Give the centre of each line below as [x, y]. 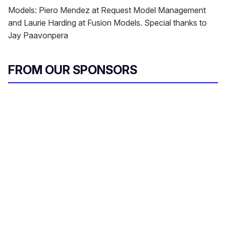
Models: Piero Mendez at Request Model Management [107, 10]
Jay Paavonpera [38, 36]
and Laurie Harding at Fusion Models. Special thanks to [107, 23]
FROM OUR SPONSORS [73, 70]
